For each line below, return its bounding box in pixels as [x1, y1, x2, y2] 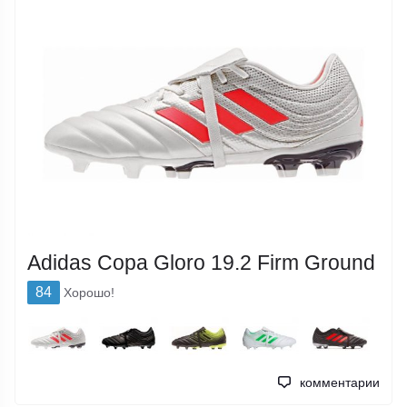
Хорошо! [64, 285, 115, 301]
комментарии [299, 375, 380, 391]
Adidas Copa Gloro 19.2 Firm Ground [27, 250, 376, 274]
